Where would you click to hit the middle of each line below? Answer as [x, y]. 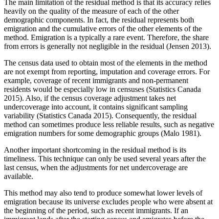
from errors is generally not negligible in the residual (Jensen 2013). [108, 46]
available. [19, 176]
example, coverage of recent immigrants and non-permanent [96, 80]
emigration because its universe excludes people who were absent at [108, 201]
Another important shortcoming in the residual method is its [95, 150]
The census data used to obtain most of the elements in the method [106, 63]
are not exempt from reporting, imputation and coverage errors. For [107, 71]
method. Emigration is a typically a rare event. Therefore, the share [106, 37]
